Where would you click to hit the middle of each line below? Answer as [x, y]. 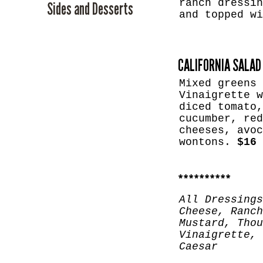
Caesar [198, 246]
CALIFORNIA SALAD [219, 65]
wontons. [208, 142]
